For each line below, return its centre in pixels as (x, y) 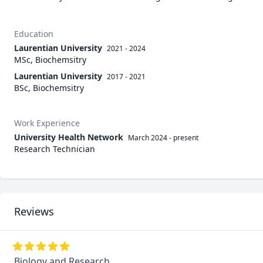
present (186, 138)
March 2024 (148, 138)
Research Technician (55, 149)
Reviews (34, 211)
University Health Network (69, 137)
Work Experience (47, 123)
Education (34, 34)
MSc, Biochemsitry (50, 60)
